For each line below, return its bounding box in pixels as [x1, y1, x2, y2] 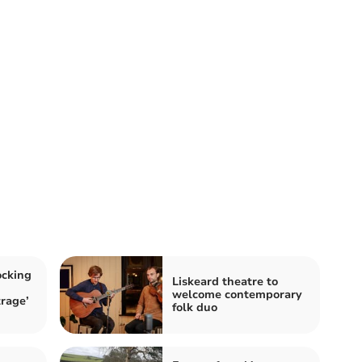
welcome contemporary [172, 287, 302, 302]
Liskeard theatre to [172, 274, 278, 289]
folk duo [172, 300, 217, 315]
